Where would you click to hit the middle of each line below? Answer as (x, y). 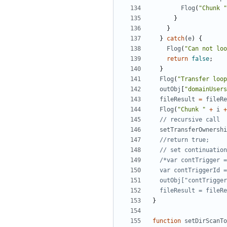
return (177, 59)
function (167, 221)
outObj (170, 89)
